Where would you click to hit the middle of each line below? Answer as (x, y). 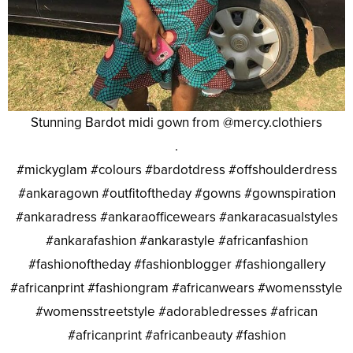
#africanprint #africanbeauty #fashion (176, 335)
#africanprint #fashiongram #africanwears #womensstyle (176, 288)
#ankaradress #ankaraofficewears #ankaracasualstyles (176, 217)
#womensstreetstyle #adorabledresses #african (176, 311)
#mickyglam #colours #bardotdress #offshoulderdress (176, 169)
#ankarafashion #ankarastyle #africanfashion (176, 240)
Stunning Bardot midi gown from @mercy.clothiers (176, 122)
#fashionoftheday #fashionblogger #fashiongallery (176, 264)
